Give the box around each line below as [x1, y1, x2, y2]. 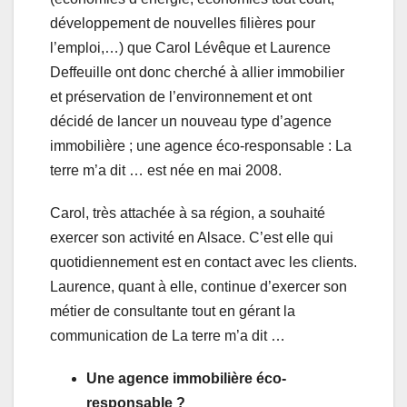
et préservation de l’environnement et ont [50, 89, 312, 105]
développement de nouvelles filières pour [50, 15, 315, 32]
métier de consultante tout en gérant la [50, 303, 295, 320]
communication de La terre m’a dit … [50, 328, 285, 344]
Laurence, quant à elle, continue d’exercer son [50, 279, 347, 295]
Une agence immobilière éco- [86, 371, 286, 387]
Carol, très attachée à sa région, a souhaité [50, 205, 325, 222]
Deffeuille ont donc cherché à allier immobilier [50, 65, 344, 81]
